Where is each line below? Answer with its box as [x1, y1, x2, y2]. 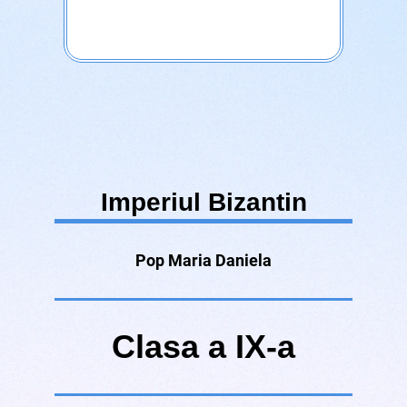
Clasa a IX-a [112, 328, 295, 366]
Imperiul [100, 188, 208, 217]
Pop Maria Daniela [135, 251, 272, 271]
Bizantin [207, 188, 307, 217]
